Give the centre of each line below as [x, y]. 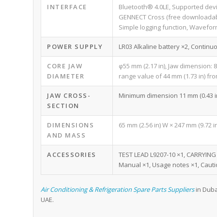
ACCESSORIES [72, 155]
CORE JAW [65, 66]
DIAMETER [66, 76]
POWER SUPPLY [75, 47]
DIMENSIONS [71, 125]
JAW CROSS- [69, 96]
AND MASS [67, 135]
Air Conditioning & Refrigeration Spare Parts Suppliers [118, 190]
